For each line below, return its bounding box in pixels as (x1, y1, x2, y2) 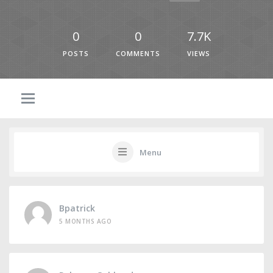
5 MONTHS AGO (59, 217, 112, 225)
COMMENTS (115, 49, 160, 58)
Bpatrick (59, 202, 95, 214)
